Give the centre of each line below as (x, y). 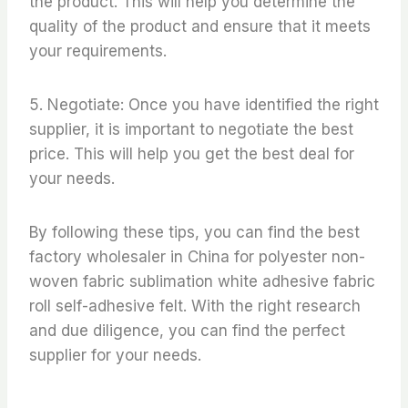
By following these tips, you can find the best (194, 232)
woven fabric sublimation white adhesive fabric (202, 281)
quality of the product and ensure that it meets (200, 26)
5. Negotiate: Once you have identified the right (204, 104)
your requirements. (98, 51)
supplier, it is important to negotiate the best (191, 129)
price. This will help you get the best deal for (192, 153)
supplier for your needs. (115, 355)
